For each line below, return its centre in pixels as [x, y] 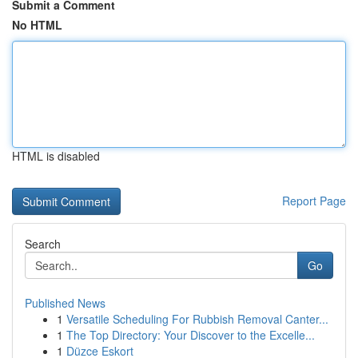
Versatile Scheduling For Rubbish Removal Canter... [197, 319]
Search [43, 244]
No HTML [37, 25]
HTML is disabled [56, 156]
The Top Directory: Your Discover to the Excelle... [191, 335]
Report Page [314, 201]
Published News [65, 303]
